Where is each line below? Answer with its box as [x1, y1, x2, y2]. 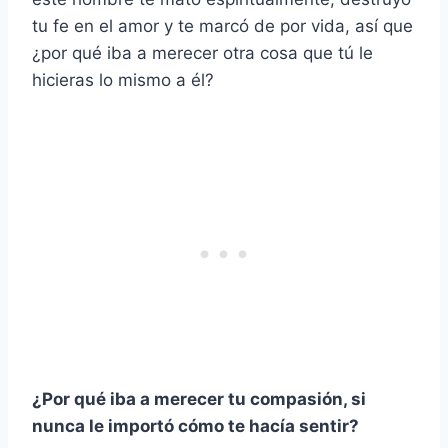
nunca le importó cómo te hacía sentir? [32, 416, 359, 437]
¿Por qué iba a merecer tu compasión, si [32, 389, 366, 410]
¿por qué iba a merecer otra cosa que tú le [32, 43, 373, 64]
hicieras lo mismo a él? [32, 70, 214, 91]
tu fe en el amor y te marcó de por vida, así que [32, 16, 413, 37]
